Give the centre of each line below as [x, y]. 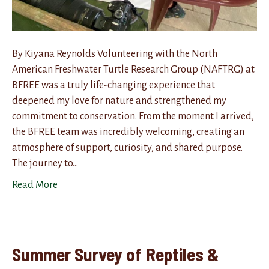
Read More [35, 185]
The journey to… [45, 163]
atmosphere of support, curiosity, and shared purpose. [127, 147]
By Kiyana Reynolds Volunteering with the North [115, 54]
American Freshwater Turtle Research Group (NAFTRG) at [133, 69]
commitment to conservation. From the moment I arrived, [133, 116]
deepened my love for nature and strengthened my [119, 101]
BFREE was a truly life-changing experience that [113, 85]
